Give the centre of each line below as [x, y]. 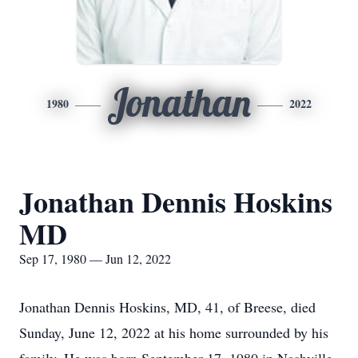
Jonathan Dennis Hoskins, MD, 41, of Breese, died [167, 307]
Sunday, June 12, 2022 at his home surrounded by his [174, 332]
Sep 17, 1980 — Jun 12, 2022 [95, 259]
